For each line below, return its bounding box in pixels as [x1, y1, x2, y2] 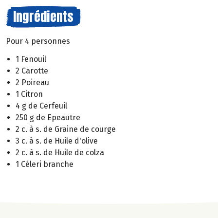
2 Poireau [16, 77, 49, 87]
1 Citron [16, 89, 43, 99]
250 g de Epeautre [16, 112, 80, 122]
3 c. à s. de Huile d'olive [16, 136, 98, 145]
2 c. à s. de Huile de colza [16, 147, 104, 157]
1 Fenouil [16, 54, 46, 64]
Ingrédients [13, 7, 73, 26]
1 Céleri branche [16, 159, 73, 169]
